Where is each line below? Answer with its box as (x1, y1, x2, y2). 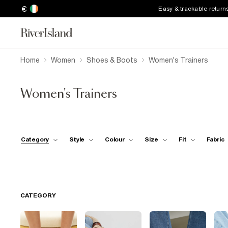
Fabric (207, 135, 224, 143)
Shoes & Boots (87, 56, 137, 64)
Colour (105, 135, 125, 143)
